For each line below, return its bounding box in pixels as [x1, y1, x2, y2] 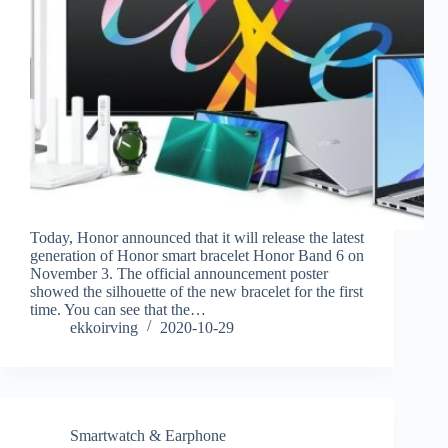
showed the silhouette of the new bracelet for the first [30, 283, 363, 301]
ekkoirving [70, 319, 138, 337]
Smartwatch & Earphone [70, 427, 226, 445]
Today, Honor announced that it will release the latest [30, 229, 364, 247]
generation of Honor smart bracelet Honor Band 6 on [30, 247, 364, 265]
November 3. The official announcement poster [30, 265, 328, 283]
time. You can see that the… [30, 301, 206, 319]
